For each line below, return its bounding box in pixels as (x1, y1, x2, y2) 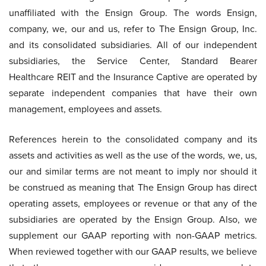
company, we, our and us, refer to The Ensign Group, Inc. (9, 22, 257, 36)
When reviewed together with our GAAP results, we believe (9, 245, 257, 258)
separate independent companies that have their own (9, 86, 257, 100)
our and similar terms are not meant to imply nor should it (9, 164, 257, 178)
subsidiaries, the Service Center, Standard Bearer (9, 54, 257, 68)
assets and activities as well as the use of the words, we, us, (9, 148, 257, 162)
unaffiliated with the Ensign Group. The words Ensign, (9, 6, 257, 20)
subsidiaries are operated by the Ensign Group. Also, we (9, 213, 257, 226)
